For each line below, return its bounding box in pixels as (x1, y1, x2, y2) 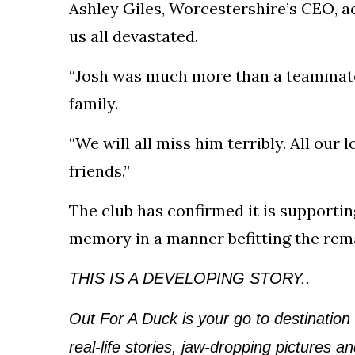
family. (69, 94, 118, 113)
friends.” (69, 161, 130, 181)
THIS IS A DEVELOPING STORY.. (69, 269, 311, 287)
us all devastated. (69, 26, 198, 46)
